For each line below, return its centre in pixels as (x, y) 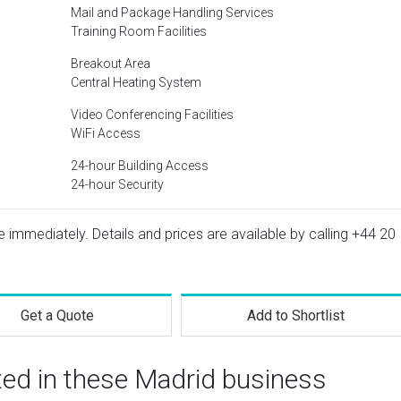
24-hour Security (117, 184)
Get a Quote (57, 316)
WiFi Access (106, 133)
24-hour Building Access (140, 166)
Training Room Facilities (139, 31)
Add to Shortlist (296, 316)
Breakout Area (111, 64)
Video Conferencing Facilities (152, 115)
